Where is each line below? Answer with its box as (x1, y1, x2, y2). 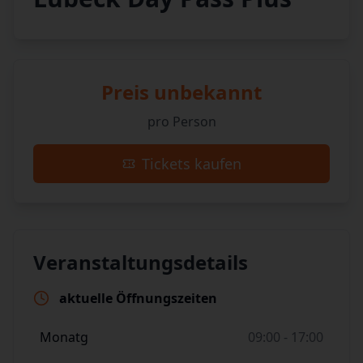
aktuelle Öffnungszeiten (59, 289, 217, 307)
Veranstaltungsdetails (33, 249, 248, 275)
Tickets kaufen (141, 154, 241, 173)
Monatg (40, 328, 88, 346)
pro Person (147, 113, 216, 130)
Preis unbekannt (101, 79, 262, 105)
